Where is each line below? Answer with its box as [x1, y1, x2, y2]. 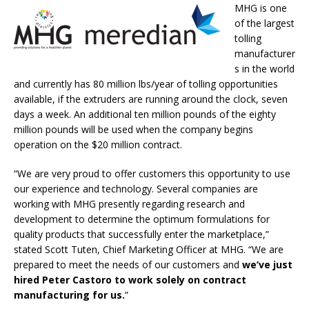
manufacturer [235, 47, 295, 61]
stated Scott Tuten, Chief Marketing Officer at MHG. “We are [14, 243, 283, 257]
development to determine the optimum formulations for [14, 212, 270, 226]
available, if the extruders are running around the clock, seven [14, 92, 288, 106]
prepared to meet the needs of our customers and [14, 258, 242, 272]
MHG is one [235, 1, 287, 15]
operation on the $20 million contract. [14, 138, 182, 152]
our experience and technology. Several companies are [14, 182, 258, 196]
